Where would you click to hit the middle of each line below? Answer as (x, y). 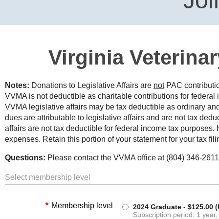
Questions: (25, 158)
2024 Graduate (157, 207)
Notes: (17, 85)
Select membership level (48, 177)
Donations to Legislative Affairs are (91, 85)
